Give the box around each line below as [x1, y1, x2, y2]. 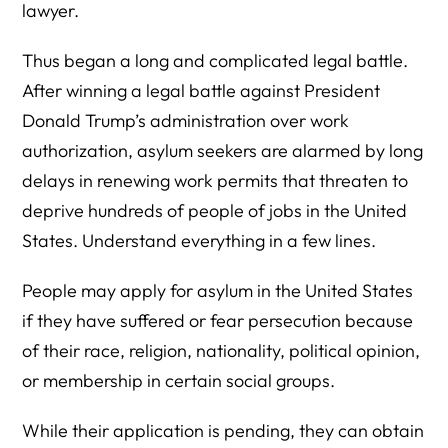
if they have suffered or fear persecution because [22, 309, 414, 332]
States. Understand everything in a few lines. [22, 229, 377, 252]
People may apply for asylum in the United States [22, 279, 414, 302]
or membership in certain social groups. [22, 369, 336, 392]
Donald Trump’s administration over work [22, 109, 350, 132]
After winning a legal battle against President [22, 79, 381, 102]
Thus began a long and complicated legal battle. [22, 49, 409, 72]
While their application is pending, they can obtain [22, 419, 425, 442]
